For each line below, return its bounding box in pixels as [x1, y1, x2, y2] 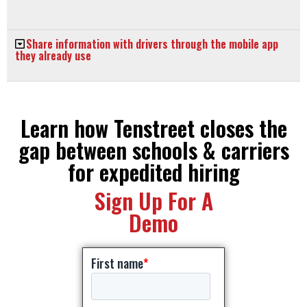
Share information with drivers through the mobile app [26, 35, 278, 52]
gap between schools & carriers [18, 133, 289, 166]
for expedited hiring [67, 155, 240, 188]
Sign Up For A [94, 184, 213, 217]
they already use [15, 47, 91, 64]
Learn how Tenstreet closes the [20, 111, 287, 144]
